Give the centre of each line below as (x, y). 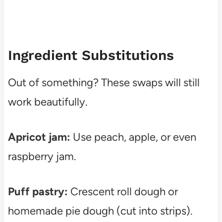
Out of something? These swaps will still (104, 82)
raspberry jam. (42, 156)
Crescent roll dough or (123, 191)
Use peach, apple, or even (133, 137)
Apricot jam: (39, 137)
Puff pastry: (38, 191)
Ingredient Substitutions (91, 55)
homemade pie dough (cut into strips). (100, 211)
